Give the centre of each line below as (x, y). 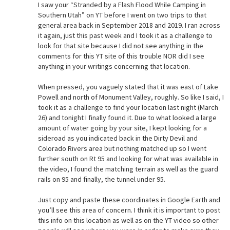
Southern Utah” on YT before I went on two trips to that (122, 15)
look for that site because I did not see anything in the (120, 45)
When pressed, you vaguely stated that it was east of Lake (128, 87)
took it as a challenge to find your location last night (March (128, 107)
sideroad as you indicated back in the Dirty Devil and (118, 138)
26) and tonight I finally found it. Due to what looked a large (127, 117)
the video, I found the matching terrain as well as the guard (128, 169)
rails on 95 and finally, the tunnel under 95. (101, 179)
